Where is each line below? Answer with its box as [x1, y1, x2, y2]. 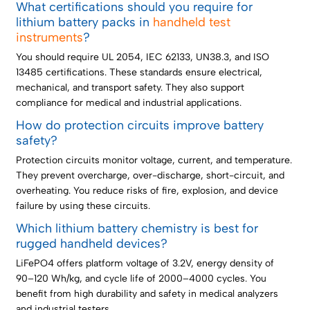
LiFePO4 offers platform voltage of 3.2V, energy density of [16, 257, 275, 269]
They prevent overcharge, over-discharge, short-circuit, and [16, 169, 285, 181]
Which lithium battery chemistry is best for [16, 220, 259, 236]
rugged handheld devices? [16, 235, 168, 251]
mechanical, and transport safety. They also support [16, 81, 245, 93]
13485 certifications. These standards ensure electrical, [16, 66, 263, 78]
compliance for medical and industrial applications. [16, 96, 242, 109]
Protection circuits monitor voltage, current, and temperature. [16, 154, 293, 166]
